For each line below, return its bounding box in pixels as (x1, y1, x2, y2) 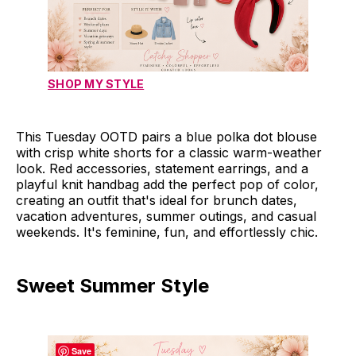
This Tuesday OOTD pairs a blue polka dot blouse (16, 128, 317, 145)
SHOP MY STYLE (48, 76, 145, 91)
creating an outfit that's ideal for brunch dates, (16, 192, 297, 208)
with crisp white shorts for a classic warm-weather (16, 144, 322, 161)
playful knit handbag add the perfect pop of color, (16, 176, 319, 192)
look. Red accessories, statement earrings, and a (16, 160, 308, 176)
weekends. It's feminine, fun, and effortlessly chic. (16, 223, 318, 240)
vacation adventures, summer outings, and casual (16, 207, 316, 224)
